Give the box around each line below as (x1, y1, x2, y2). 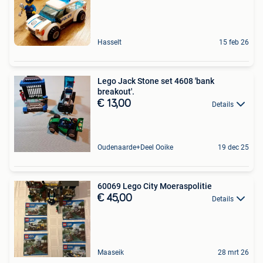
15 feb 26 (219, 38, 249, 46)
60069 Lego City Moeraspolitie (97, 181, 212, 191)
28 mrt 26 (218, 248, 249, 257)
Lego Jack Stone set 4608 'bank (97, 76, 214, 86)
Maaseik (97, 248, 124, 257)
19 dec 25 (218, 143, 249, 151)
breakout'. (97, 86, 134, 96)
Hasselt (97, 38, 122, 46)
